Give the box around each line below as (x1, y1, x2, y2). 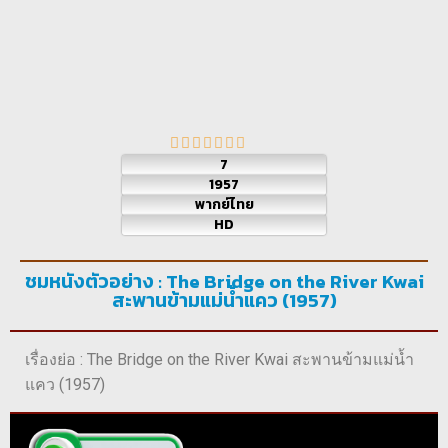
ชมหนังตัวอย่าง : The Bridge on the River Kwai (24, 266, 424, 296)
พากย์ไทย (194, 193, 254, 215)
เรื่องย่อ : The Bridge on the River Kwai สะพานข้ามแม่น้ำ (25, 349, 414, 369)
